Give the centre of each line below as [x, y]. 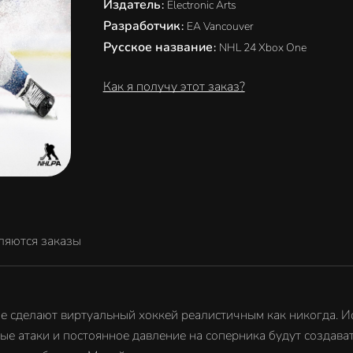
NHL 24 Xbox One [262, 48]
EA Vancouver [220, 26]
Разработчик [143, 26]
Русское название [159, 47]
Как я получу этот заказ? [174, 87]
